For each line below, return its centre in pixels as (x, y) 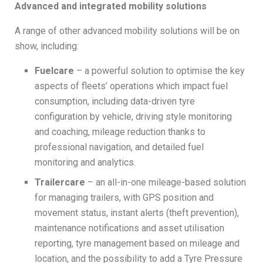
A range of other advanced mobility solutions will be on (127, 31)
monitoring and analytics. (85, 162)
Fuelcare (55, 70)
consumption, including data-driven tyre (115, 101)
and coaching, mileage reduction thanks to (120, 131)
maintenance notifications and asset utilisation (130, 228)
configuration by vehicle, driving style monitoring (134, 116)
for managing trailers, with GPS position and (124, 197)
